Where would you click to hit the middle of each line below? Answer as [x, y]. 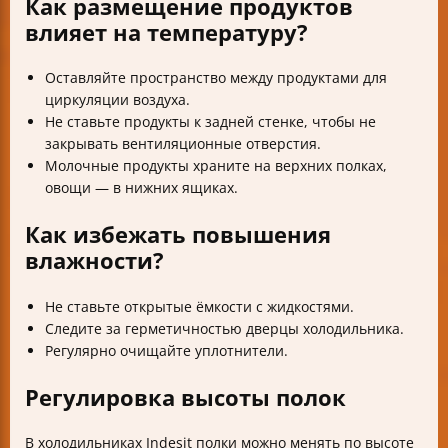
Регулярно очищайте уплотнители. [166, 350]
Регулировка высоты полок [185, 396]
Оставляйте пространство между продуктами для [216, 78]
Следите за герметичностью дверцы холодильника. [224, 328]
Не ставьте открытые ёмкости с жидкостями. [199, 306]
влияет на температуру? [166, 32]
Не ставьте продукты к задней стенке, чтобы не [210, 122]
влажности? [94, 260]
